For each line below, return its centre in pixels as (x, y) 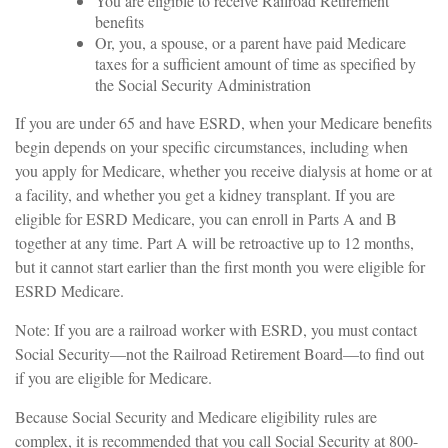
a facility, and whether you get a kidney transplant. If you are (205, 194)
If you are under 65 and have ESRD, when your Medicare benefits (223, 122)
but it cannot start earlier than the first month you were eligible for (220, 266)
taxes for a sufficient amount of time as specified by (255, 63)
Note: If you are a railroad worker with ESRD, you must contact (216, 329)
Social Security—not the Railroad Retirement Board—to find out (219, 353)
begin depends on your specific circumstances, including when (211, 146)
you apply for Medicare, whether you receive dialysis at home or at (223, 170)
